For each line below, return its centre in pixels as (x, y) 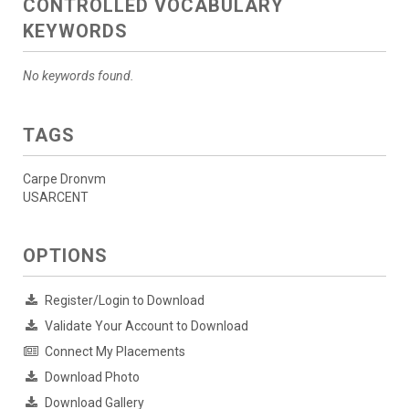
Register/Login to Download (125, 300)
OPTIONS (65, 255)
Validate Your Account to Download (147, 325)
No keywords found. (79, 75)
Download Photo (92, 377)
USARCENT (56, 197)
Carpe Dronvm (64, 178)
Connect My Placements (115, 351)
